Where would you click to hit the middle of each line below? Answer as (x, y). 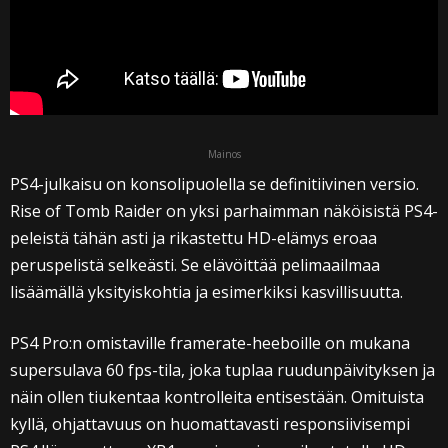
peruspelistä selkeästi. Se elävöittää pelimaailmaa (195, 265)
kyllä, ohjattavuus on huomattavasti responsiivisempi (210, 424)
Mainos (224, 154)
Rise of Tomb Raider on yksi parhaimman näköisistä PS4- (224, 211)
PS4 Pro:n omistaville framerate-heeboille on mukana (210, 343)
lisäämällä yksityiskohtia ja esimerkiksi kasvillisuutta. (206, 292)
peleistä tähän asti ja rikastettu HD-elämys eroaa (193, 238)
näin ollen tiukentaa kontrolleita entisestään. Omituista (217, 397)
